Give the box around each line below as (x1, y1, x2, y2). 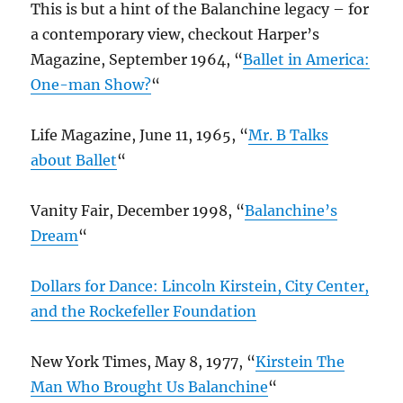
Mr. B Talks (248, 126, 329, 145)
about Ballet (31, 151, 118, 170)
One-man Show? (31, 76, 152, 94)
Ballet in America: (243, 50, 371, 69)
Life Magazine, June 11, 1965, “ (31, 126, 249, 145)
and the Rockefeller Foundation (31, 302, 257, 321)
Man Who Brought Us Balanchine (31, 378, 269, 397)
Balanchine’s (245, 201, 338, 220)
